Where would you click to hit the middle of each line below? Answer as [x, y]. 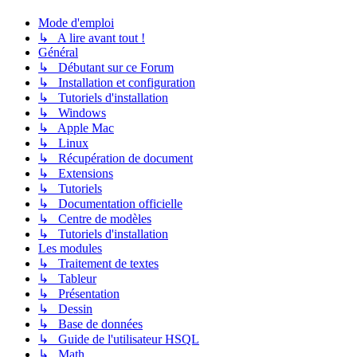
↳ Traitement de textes [98, 264]
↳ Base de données [90, 324]
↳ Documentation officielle [110, 204]
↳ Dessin [65, 309]
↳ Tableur [67, 279]
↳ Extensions [76, 174]
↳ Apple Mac [76, 128]
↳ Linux [63, 143]
